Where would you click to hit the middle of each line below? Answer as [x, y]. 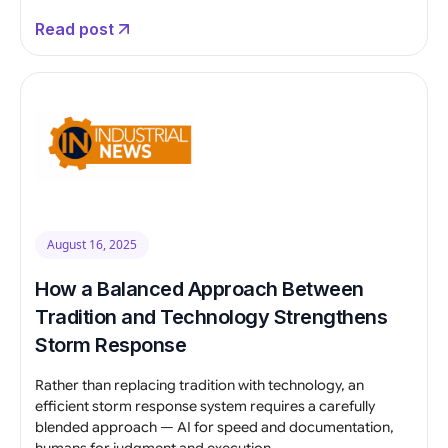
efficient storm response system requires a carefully [205, 405]
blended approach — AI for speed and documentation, [214, 426]
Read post [74, 28]
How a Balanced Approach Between [199, 288]
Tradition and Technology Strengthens [211, 316]
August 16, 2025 [92, 244]
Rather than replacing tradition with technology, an [199, 384]
